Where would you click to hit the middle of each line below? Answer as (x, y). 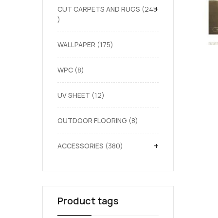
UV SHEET (74, 95)
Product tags (88, 201)
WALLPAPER (76, 45)
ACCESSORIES (81, 146)
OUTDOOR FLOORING (92, 120)
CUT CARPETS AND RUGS (99, 9)
